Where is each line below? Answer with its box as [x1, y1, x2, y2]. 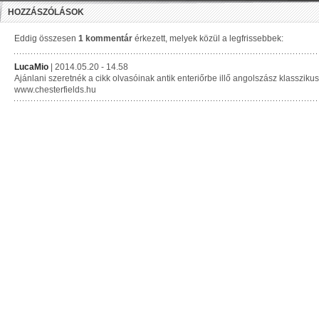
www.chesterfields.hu [14, 85, 96, 95]
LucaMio [14, 62, 48, 72]
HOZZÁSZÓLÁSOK [8, 7, 84, 17]
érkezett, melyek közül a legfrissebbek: [132, 33, 283, 43]
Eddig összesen [14, 33, 78, 43]
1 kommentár [78, 33, 132, 43]
